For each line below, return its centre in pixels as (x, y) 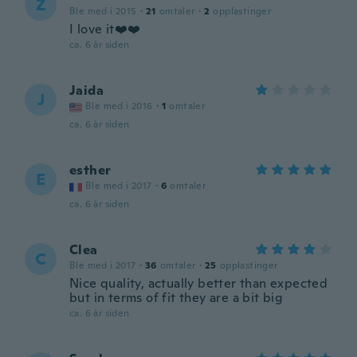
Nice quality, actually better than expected (199, 283)
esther (90, 170)
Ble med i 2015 (103, 11)
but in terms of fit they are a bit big (177, 298)
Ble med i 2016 (119, 106)
